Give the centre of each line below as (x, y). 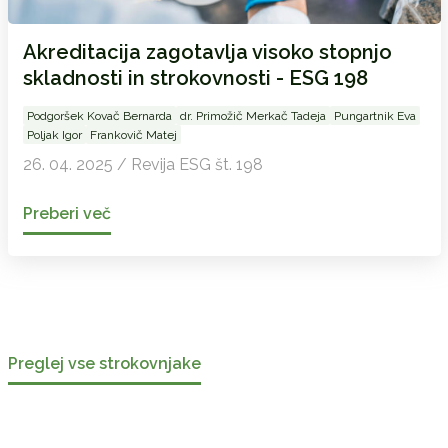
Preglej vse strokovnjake (104, 363)
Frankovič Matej (133, 134)
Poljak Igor (54, 134)
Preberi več (66, 213)
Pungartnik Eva (374, 115)
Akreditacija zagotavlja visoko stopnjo (207, 51)
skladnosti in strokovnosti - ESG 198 (195, 77)
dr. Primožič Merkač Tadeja (252, 115)
